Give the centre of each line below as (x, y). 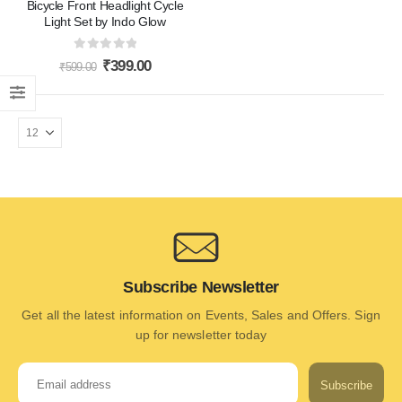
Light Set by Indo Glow (105, 22)
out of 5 (100, 59)
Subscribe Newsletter (201, 288)
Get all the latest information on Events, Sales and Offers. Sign (201, 315)
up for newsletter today (201, 335)
